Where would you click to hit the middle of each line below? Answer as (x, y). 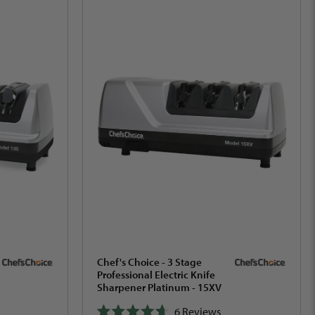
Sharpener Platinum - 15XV (159, 288)
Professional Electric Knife (156, 275)
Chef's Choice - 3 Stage (149, 262)
